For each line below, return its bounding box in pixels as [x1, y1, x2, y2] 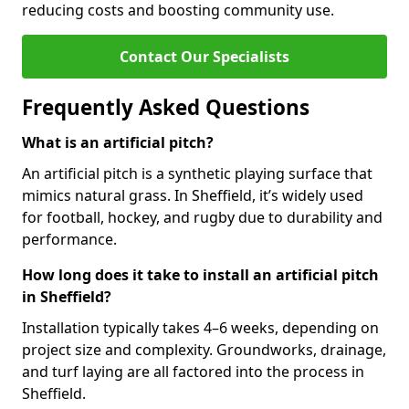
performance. [22, 229, 117, 249]
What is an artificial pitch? [22, 132, 214, 152]
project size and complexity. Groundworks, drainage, [22, 340, 386, 360]
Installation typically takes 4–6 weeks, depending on [22, 318, 379, 338]
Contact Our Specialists [120, 47, 289, 67]
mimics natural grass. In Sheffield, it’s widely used [22, 185, 363, 205]
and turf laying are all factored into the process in [22, 362, 364, 382]
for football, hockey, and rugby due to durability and [22, 207, 383, 227]
